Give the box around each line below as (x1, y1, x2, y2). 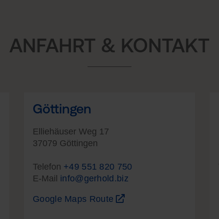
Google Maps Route (33, 194, 116, 204)
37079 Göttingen (33, 138, 98, 148)
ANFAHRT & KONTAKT (9, 33, 210, 57)
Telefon (33, 161, 64, 172)
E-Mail (33, 173, 60, 183)
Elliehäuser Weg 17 (33, 126, 109, 136)
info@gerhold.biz (60, 173, 129, 183)
